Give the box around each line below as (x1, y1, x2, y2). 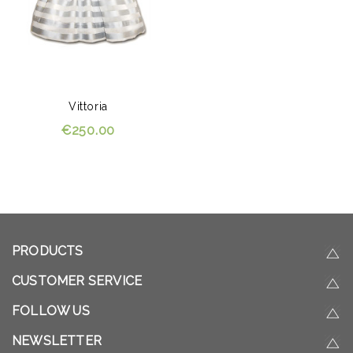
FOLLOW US (12, 303, 90, 319)
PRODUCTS (12, 243, 84, 258)
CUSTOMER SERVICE (12, 273, 143, 288)
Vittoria (69, 99, 108, 113)
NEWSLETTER (12, 333, 102, 349)
